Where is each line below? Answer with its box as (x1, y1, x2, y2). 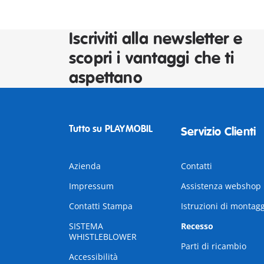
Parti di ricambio (180, 240, 246, 252)
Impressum (69, 180, 114, 192)
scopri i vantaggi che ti (69, 48, 234, 69)
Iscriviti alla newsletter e (69, 29, 243, 49)
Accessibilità (69, 251, 118, 262)
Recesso (180, 220, 213, 232)
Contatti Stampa (69, 200, 133, 212)
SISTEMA (69, 220, 103, 232)
